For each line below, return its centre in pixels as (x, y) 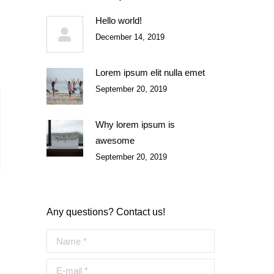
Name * (62, 237)
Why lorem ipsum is (135, 124)
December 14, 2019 (130, 37)
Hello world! (119, 20)
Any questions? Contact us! (106, 212)
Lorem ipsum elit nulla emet (150, 72)
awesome (115, 140)
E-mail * (62, 266)
